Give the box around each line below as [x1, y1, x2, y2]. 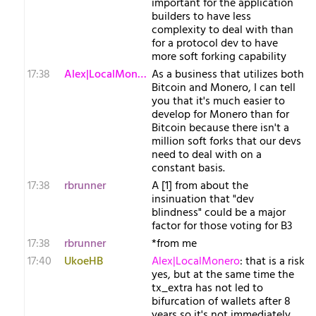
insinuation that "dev [152, 190, 254, 209]
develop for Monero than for [152, 106, 289, 124]
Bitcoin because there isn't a [152, 119, 289, 138]
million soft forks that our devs [152, 133, 301, 151]
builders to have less [152, 8, 251, 26]
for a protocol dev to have [152, 35, 278, 53]
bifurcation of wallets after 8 [152, 293, 291, 311]
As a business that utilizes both [152, 66, 304, 84]
